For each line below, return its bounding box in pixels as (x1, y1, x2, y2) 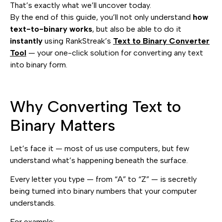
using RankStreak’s (43, 36, 113, 46)
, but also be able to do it (92, 24, 181, 34)
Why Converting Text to (10, 97, 181, 116)
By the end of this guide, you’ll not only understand (10, 12, 193, 22)
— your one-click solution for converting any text (26, 48, 203, 57)
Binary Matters (10, 115, 115, 135)
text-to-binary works (10, 24, 92, 34)
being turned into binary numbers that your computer (10, 186, 197, 196)
